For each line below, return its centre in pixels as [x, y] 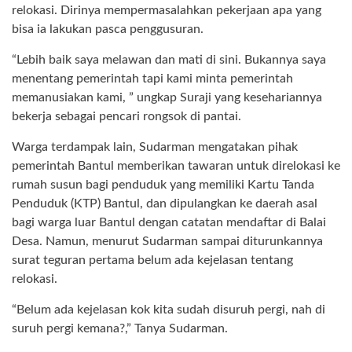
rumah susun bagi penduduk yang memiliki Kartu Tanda [163, 185]
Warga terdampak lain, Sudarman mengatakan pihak [155, 147]
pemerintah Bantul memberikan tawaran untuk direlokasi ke [176, 166]
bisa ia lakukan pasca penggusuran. [108, 29]
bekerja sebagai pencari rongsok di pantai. [126, 117]
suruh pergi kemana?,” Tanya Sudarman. [120, 329]
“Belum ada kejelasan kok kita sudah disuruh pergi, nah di [169, 310]
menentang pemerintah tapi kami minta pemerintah [152, 79]
